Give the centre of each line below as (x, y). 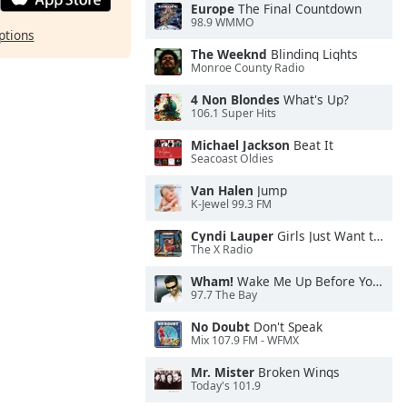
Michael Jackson (240, 145)
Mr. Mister (223, 372)
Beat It (312, 145)
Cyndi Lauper (232, 236)
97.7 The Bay (224, 295)
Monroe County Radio (248, 68)
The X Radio (222, 250)
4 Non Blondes (235, 99)
